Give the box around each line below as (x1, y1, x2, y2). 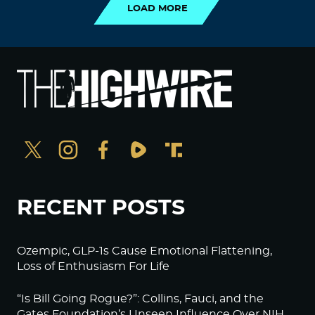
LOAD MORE (127, 4, 188, 13)
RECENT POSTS (17, 198, 185, 219)
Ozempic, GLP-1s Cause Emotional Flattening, (17, 245, 272, 257)
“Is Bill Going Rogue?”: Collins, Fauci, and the (17, 293, 264, 304)
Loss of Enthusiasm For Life (17, 261, 169, 272)
